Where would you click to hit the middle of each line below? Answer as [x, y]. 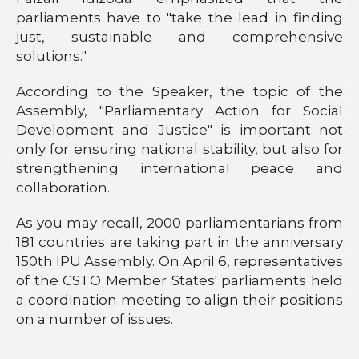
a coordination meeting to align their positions [179, 299]
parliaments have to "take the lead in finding [179, 17]
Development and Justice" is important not [179, 129]
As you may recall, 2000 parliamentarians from [179, 222]
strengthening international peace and [179, 168]
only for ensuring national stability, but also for [179, 149]
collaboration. [63, 187]
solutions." [51, 56]
